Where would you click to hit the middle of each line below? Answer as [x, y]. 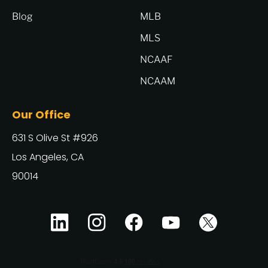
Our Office [41, 115]
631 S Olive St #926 [55, 138]
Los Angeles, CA [48, 157]
